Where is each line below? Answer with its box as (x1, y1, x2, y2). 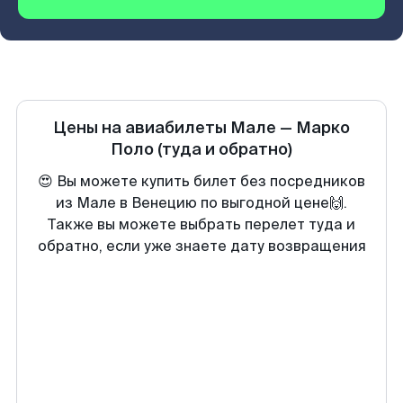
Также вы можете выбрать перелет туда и (48, 215, 355, 234)
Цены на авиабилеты (53, 117, 230, 139)
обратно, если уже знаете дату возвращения (37, 237, 366, 255)
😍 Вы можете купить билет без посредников (38, 172, 365, 191)
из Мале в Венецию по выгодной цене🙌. (56, 193, 347, 212)
